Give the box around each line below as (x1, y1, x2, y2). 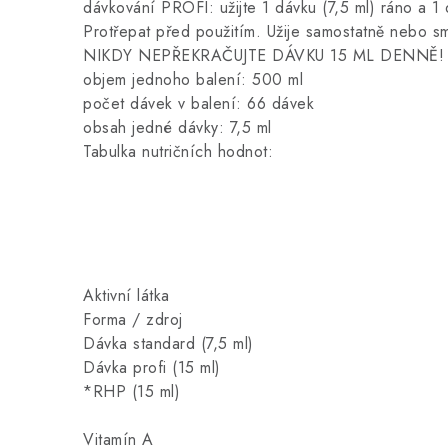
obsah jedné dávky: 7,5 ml (83, 116, 272, 139)
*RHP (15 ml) (83, 380, 180, 403)
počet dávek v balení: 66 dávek (83, 92, 314, 115)
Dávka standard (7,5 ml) (83, 332, 254, 355)
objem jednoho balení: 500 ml (83, 68, 303, 91)
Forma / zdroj (83, 308, 183, 331)
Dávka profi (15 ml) (83, 356, 221, 379)
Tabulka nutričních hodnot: (83, 140, 273, 163)
